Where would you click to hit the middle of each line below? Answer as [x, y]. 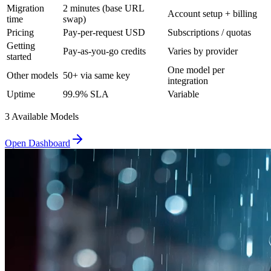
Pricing [20, 32]
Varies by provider [203, 51]
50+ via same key [96, 75]
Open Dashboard [38, 143]
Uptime [21, 94]
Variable [183, 94]
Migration [25, 8]
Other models [32, 75]
